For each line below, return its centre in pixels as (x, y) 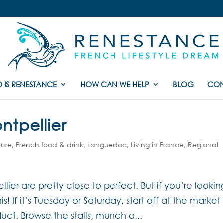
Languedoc (107, 145)
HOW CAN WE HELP (114, 84)
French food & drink (50, 145)
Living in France (158, 145)
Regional (203, 145)
